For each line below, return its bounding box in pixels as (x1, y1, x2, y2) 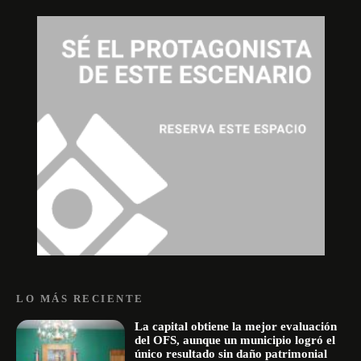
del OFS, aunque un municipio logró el (134, 334, 335, 347)
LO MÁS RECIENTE (16, 293, 144, 305)
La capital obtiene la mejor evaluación (134, 320, 337, 334)
